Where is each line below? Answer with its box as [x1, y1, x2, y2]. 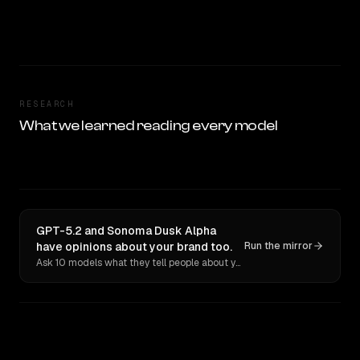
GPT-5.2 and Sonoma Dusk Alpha [36, 223, 216, 238]
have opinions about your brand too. [36, 239, 232, 254]
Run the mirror [244, 239, 313, 252]
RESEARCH [19, 99, 74, 109]
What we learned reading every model [19, 117, 278, 134]
